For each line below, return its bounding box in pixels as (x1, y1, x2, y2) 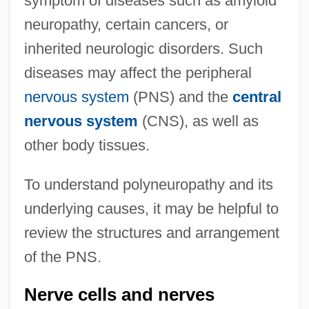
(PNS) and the (128, 88, 232, 106)
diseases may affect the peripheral (23, 64, 252, 82)
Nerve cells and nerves (23, 285, 215, 305)
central (232, 88, 281, 106)
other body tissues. (23, 137, 150, 154)
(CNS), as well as (137, 112, 259, 130)
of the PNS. (23, 248, 101, 266)
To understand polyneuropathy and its (23, 176, 273, 194)
